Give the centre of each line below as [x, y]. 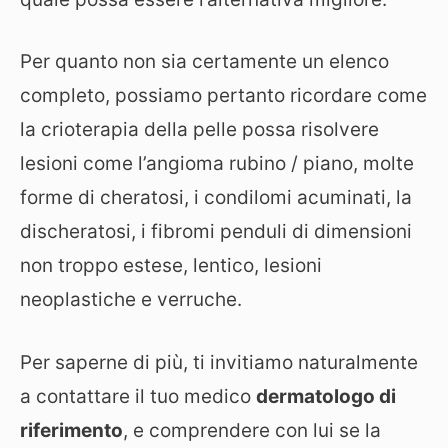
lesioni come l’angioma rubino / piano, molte [217, 163]
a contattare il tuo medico [138, 396]
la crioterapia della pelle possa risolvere [199, 129]
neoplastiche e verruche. [131, 299]
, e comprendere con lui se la [252, 430]
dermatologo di [326, 396]
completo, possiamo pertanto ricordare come [223, 95]
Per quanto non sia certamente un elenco [204, 61]
